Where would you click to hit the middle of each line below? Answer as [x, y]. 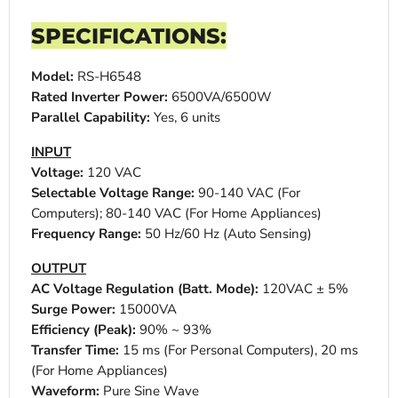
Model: [52, 77]
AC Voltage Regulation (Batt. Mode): [145, 289]
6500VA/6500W [220, 97]
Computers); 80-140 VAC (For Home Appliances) [176, 214]
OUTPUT [59, 269]
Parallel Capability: [91, 118]
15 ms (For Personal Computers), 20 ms [239, 350]
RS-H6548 [107, 77]
